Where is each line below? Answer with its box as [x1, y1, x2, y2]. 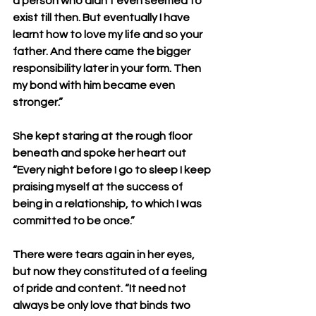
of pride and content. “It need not [13, 283, 188, 294]
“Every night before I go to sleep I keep [13, 164, 213, 176]
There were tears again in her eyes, [13, 249, 197, 260]
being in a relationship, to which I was [13, 198, 204, 209]
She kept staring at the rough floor [13, 130, 194, 142]
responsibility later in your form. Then [13, 63, 203, 74]
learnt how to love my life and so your [13, 29, 205, 40]
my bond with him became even [13, 80, 177, 91]
